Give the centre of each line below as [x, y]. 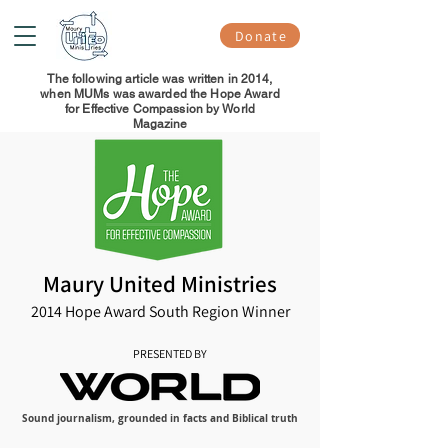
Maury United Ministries [160, 284]
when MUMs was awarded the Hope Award [160, 94]
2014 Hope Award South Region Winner [160, 311]
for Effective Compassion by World [160, 109]
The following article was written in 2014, [160, 79]
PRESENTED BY [170, 353]
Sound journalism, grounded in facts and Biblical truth [160, 418]
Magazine [160, 124]
